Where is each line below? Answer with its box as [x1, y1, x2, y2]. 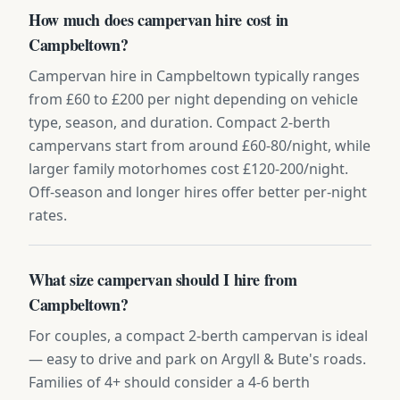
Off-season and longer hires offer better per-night [29, 181, 367, 202]
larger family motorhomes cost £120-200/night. [29, 158, 348, 179]
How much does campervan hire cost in [29, 7, 289, 31]
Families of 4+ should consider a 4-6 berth [29, 371, 310, 392]
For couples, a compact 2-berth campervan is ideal [29, 325, 368, 346]
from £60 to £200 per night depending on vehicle [29, 88, 358, 109]
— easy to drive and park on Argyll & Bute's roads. [29, 348, 366, 369]
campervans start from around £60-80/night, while [29, 135, 371, 155]
